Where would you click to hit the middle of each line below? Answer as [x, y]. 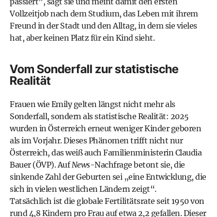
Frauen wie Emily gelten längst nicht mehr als [93, 104]
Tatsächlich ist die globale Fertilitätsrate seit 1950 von [107, 201]
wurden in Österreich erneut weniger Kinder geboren [105, 128]
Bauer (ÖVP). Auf [41, 165]
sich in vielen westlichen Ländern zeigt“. [83, 189]
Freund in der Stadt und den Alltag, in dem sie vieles [103, 26]
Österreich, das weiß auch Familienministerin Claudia [106, 153]
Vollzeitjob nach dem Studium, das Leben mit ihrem [104, 14]
